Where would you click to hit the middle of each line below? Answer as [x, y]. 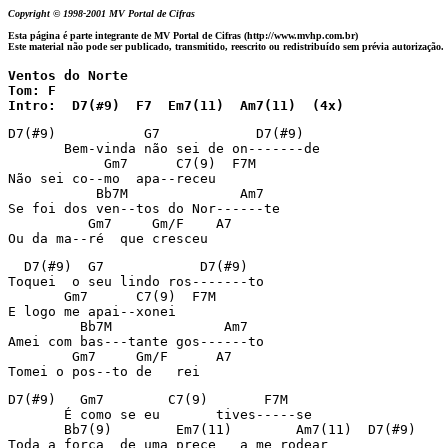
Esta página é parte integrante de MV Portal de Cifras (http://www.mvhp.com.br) [183, 35]
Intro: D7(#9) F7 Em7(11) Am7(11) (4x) [176, 105]
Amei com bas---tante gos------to [136, 341]
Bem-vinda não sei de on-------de [164, 148]
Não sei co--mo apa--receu [112, 178]
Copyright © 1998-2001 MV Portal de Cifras [104, 13]
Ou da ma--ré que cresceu [108, 238]
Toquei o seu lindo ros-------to [136, 281]
